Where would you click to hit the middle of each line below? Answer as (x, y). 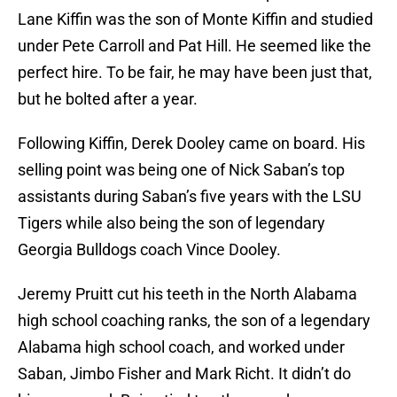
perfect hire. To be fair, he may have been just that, (195, 73)
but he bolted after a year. (108, 99)
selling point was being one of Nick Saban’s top (181, 170)
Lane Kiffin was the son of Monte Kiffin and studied (195, 19)
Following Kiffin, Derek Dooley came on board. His (191, 144)
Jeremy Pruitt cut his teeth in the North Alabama (187, 294)
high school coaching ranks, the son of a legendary (194, 321)
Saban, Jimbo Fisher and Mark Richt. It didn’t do (184, 374)
